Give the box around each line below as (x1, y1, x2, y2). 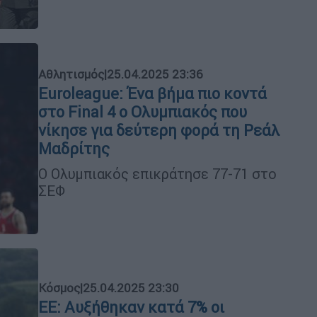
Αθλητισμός (38, 66, 104, 82)
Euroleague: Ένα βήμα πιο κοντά (38, 83, 267, 103)
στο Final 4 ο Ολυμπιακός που (38, 102, 247, 122)
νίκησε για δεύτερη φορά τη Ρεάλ (38, 120, 279, 140)
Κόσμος (38, 279, 80, 296)
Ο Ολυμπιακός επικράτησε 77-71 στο (38, 164, 277, 183)
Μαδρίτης (38, 139, 110, 158)
